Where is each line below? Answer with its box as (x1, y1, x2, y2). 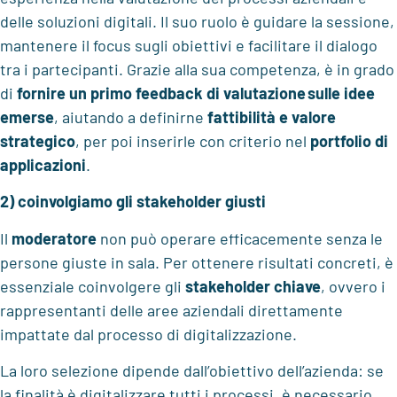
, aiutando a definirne (54, 107, 207, 128)
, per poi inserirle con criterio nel (75, 131, 310, 152)
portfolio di (310, 131, 388, 152)
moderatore (12, 228, 97, 248)
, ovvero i (321, 276, 385, 296)
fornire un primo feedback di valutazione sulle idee (17, 83, 375, 104)
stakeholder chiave (185, 276, 321, 296)
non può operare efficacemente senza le (97, 228, 383, 248)
